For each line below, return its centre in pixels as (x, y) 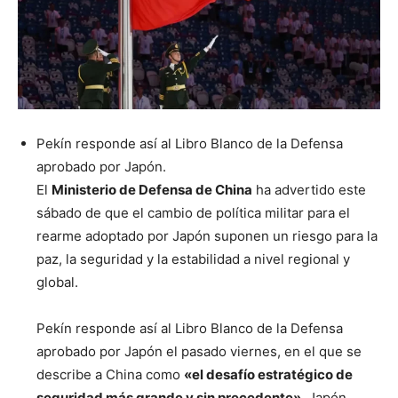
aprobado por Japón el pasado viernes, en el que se (199, 352)
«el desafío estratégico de (268, 375)
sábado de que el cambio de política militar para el (193, 213)
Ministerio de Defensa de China (152, 190)
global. (57, 283)
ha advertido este (309, 190)
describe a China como (110, 375)
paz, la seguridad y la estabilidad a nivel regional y (193, 259)
